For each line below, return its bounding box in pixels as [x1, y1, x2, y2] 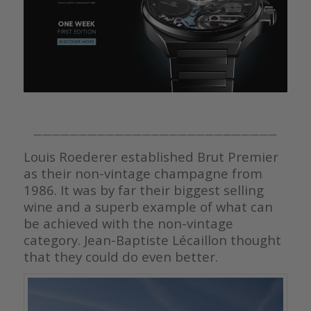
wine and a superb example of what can [23, 198, 273, 216]
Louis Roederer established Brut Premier [23, 148, 278, 166]
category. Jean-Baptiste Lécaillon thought [23, 231, 281, 249]
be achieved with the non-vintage [23, 215, 233, 233]
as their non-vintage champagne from [23, 165, 262, 183]
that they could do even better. [23, 248, 218, 266]
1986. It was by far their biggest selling [23, 181, 264, 199]
